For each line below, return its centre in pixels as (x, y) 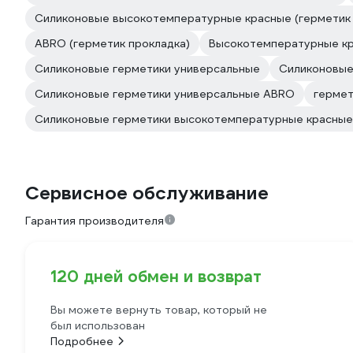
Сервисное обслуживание (147, 193)
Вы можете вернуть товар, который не (159, 310)
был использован (98, 325)
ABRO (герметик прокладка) (112, 43)
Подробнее (82, 341)
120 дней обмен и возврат (156, 277)
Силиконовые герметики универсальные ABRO (165, 94)
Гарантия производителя (95, 221)
